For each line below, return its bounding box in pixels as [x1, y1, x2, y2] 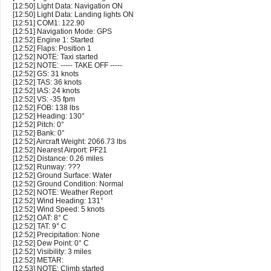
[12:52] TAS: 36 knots [13, 78, 82, 87]
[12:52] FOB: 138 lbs [13, 103, 79, 113]
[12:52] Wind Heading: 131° [13, 197, 103, 206]
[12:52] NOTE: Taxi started [13, 53, 98, 62]
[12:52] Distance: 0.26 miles [13, 154, 103, 163]
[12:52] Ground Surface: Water [13, 171, 112, 180]
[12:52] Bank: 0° [13, 129, 65, 138]
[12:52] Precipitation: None [13, 230, 100, 240]
